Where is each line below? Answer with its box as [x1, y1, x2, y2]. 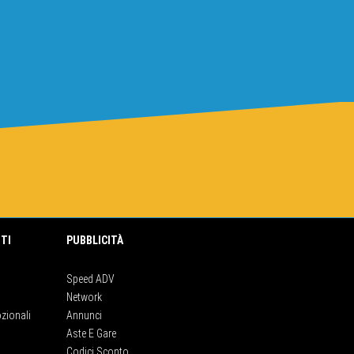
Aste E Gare [66, 326, 116, 340]
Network [66, 290, 102, 303]
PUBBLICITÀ [66, 233, 123, 247]
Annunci [66, 308, 102, 322]
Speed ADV [66, 272, 115, 285]
